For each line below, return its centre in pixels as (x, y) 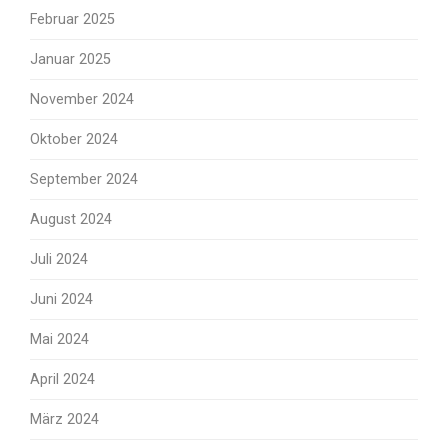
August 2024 (71, 219)
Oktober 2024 (74, 139)
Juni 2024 (61, 299)
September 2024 (84, 179)
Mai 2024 (59, 339)
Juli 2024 (59, 259)
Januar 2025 (70, 59)
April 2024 (62, 379)
